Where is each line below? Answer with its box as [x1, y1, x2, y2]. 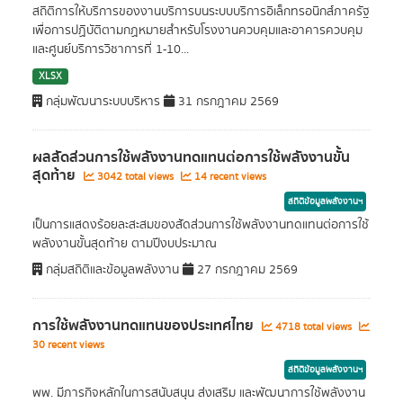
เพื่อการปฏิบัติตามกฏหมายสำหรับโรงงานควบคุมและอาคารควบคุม [32, 22, 363, 40]
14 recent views [192, 169, 266, 184]
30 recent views [32, 337, 104, 353]
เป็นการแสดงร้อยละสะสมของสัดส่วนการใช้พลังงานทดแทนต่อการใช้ [32, 216, 369, 234]
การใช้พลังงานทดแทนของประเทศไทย [32, 314, 257, 337]
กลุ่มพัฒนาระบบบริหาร [42, 93, 164, 111]
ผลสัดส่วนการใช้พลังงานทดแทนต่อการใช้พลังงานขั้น [32, 146, 350, 169]
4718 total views [273, 319, 354, 335]
